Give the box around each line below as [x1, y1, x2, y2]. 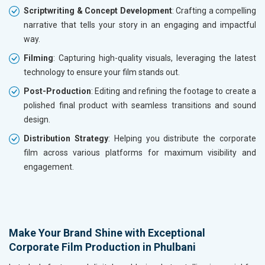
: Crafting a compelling [172, 6, 256, 16]
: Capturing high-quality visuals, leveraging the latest [53, 53, 256, 63]
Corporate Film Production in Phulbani [9, 241, 196, 254]
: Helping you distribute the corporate [108, 134, 257, 144]
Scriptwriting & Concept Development [24, 6, 172, 16]
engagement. [24, 162, 74, 172]
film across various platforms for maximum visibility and [24, 148, 256, 158]
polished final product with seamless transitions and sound [24, 101, 256, 111]
